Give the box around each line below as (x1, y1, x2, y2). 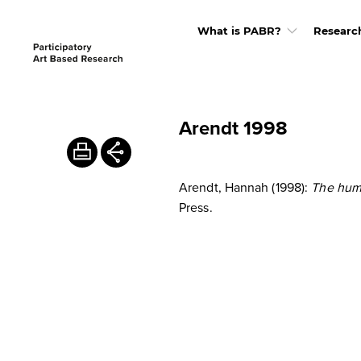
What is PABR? (197, 24, 281, 37)
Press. (179, 198, 213, 216)
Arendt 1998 (179, 114, 288, 142)
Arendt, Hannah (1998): (179, 178, 312, 196)
